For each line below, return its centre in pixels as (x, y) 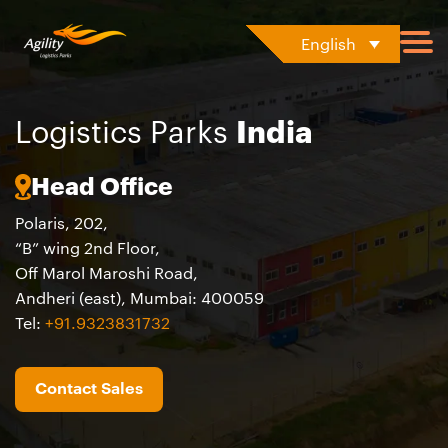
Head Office (102, 187)
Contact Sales (89, 389)
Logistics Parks (125, 133)
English (329, 44)
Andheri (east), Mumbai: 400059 (139, 299)
